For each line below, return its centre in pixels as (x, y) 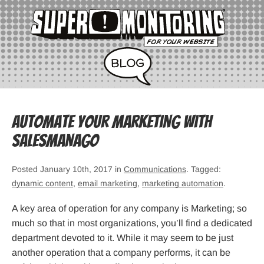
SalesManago (55, 141)
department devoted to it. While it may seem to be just (123, 238)
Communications (155, 169)
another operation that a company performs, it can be (121, 253)
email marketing (108, 184)
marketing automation (183, 184)
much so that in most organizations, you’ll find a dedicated (132, 223)
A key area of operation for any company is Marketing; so (129, 209)
